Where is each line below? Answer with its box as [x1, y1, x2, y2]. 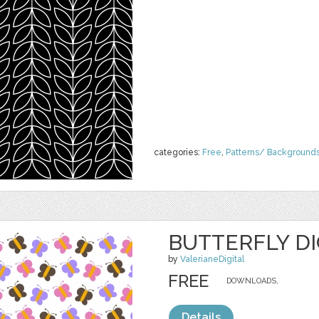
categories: [154, 147, 202, 157]
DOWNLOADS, [226, 276, 278, 286]
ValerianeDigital [180, 254, 244, 264]
